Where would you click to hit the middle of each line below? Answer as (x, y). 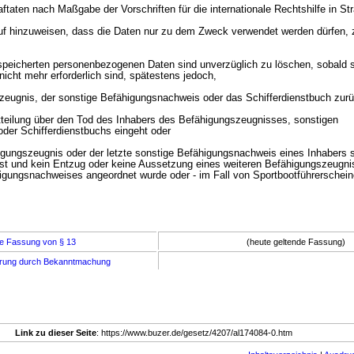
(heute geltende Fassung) (296, 242)
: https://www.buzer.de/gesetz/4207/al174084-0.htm (198, 333)
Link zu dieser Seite (56, 333)
